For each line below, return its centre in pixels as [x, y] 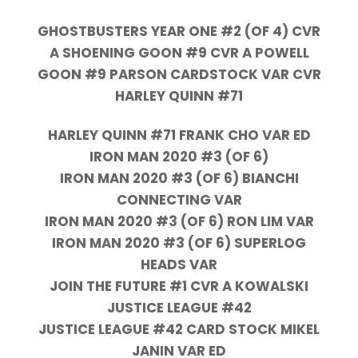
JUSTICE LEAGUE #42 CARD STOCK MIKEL [179, 330]
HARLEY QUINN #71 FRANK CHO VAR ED [179, 135]
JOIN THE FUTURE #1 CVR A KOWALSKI [179, 286]
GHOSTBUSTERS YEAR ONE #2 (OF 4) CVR [179, 32]
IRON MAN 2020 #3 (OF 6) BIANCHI [179, 179]
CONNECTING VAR [179, 200]
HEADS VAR [179, 265]
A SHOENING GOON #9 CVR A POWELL [179, 53]
